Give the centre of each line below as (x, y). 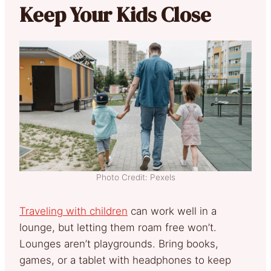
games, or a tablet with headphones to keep (125, 260)
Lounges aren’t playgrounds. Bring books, (119, 244)
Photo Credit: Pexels (135, 178)
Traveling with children (73, 211)
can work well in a (172, 211)
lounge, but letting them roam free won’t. (118, 228)
